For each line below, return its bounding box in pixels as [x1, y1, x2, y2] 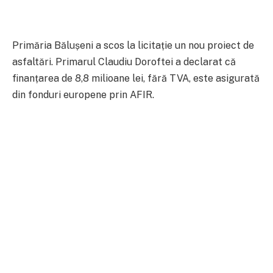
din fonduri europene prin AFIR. [12, 88, 154, 101]
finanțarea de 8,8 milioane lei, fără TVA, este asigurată [12, 72, 260, 84]
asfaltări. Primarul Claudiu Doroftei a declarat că [12, 55, 236, 68]
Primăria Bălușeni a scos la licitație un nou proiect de [12, 39, 254, 51]
